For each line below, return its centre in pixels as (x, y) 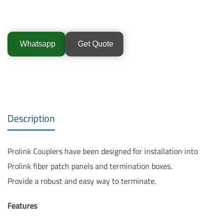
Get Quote (96, 44)
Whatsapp (38, 44)
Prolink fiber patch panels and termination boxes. (90, 166)
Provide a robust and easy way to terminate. (82, 181)
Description (31, 118)
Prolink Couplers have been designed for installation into (103, 151)
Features (22, 205)
